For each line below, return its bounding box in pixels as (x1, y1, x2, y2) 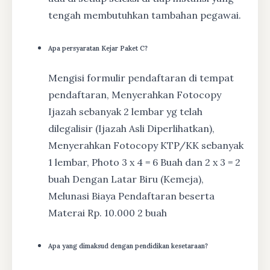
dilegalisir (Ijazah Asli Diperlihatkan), (48, 122, 215, 135)
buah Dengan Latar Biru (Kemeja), (48, 173, 204, 186)
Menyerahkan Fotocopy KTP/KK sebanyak (48, 139, 243, 152)
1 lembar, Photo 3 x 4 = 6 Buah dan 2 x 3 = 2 (48, 156, 240, 169)
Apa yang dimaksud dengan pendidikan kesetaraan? (48, 242, 208, 251)
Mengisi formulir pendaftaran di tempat (48, 72, 234, 84)
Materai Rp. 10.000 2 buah (48, 207, 167, 219)
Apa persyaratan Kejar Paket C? (48, 44, 148, 53)
